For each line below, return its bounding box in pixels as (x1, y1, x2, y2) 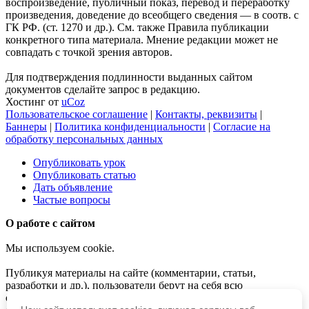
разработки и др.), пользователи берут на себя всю (6, 279, 243, 291)
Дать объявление (33, 181, 112, 193)
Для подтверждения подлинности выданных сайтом (6, 71, 252, 83)
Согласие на (213, 121, 270, 132)
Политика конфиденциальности (54, 121, 206, 132)
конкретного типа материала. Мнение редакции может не (6, 34, 278, 46)
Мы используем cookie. (6, 242, 114, 254)
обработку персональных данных (6, 133, 163, 145)
